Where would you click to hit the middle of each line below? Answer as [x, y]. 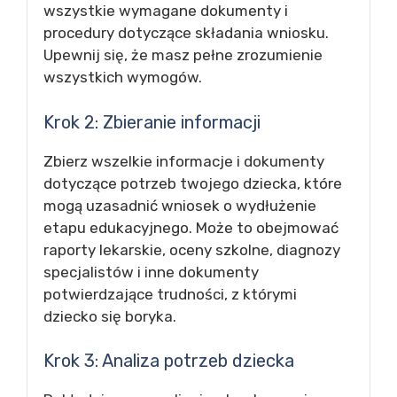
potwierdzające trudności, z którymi [170, 294]
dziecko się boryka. [110, 316]
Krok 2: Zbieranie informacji [152, 122]
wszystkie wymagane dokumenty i [166, 11]
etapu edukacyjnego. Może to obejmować [191, 227]
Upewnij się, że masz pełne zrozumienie [183, 55]
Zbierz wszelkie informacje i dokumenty [184, 161]
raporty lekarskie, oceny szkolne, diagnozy [192, 249]
